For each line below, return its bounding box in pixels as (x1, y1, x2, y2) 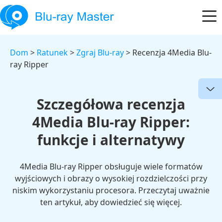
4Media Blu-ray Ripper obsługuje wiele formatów (19, 161, 203, 172)
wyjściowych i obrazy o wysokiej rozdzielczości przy (15, 173, 207, 184)
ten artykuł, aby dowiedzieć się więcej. (40, 197, 182, 208)
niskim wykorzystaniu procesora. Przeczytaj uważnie (12, 185, 210, 196)
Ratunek (37, 47, 68, 58)
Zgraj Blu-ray (76, 47, 124, 58)
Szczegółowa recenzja (37, 95, 185, 113)
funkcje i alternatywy (37, 130, 185, 149)
